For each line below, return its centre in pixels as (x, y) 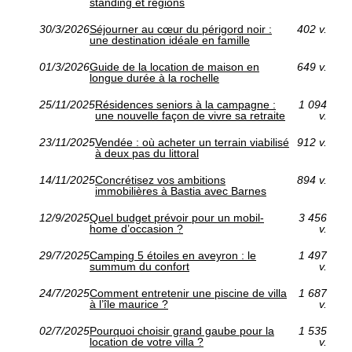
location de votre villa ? (147, 342)
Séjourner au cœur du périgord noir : (181, 29)
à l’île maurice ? (129, 304)
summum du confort (139, 267)
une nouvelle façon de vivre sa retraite (190, 116)
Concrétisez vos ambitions (160, 180)
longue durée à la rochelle (154, 78)
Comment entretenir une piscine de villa (188, 293)
